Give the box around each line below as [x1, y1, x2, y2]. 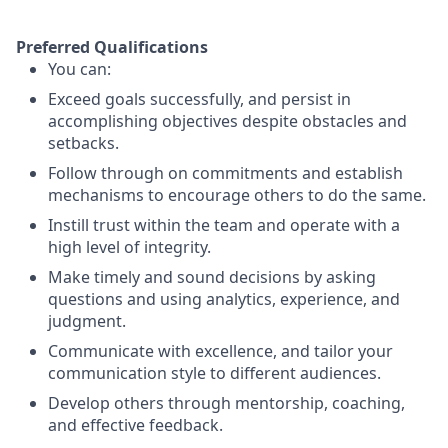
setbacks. [48, 132, 119, 154]
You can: [48, 58, 111, 80]
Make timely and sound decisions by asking [48, 266, 376, 288]
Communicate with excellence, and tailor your [48, 340, 393, 362]
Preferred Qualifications [16, 36, 208, 58]
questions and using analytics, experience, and [48, 288, 400, 310]
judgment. [48, 310, 126, 332]
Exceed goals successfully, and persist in [48, 88, 351, 110]
